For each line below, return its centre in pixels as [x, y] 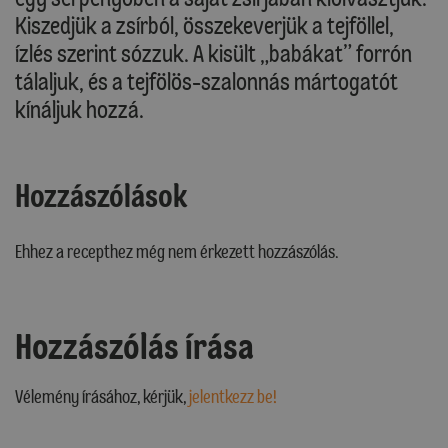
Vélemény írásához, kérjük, [102, 397]
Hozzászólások [101, 196]
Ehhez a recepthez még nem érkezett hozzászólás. [176, 252]
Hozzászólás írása [134, 347]
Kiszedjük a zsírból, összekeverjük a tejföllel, [204, 26]
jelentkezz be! [233, 397]
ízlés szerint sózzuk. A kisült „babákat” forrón [213, 54]
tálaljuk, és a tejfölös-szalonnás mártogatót [206, 82]
